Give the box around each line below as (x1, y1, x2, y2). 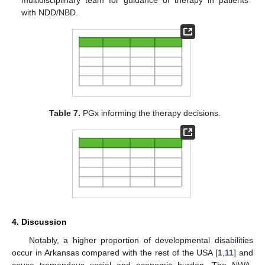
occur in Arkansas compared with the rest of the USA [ (12, 247, 218, 257)
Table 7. (49, 108, 81, 118)
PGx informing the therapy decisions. (80, 108, 221, 118)
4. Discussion (12, 216, 67, 227)
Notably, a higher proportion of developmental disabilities (28, 235, 253, 245)
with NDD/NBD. (21, 7, 79, 17)
